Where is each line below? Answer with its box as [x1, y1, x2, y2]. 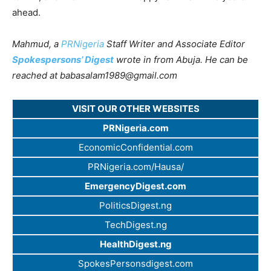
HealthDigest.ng [99, 238, 172, 250]
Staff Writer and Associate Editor [104, 38, 245, 50]
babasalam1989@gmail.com [60, 70, 177, 82]
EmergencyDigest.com [85, 180, 186, 192]
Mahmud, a [12, 38, 61, 50]
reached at [12, 70, 60, 82]
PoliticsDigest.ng [99, 200, 172, 212]
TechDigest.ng [104, 219, 167, 231]
